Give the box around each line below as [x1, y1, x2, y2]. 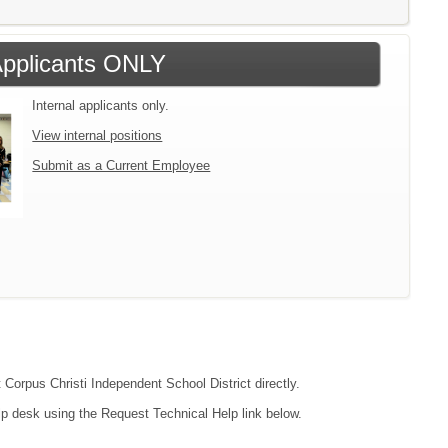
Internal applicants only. [32, 97, 170, 113]
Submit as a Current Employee [32, 157, 211, 173]
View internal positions [32, 127, 163, 143]
